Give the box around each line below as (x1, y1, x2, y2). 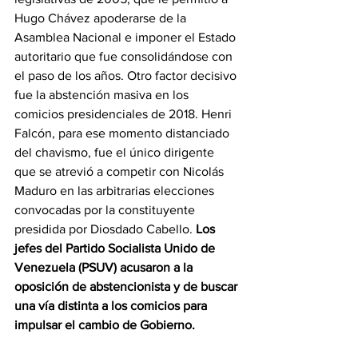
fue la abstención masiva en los (14, 88, 192, 102)
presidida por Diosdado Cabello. (14, 222, 196, 237)
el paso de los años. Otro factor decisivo (14, 69, 240, 83)
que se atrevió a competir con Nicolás (14, 165, 227, 179)
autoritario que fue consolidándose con (14, 50, 236, 64)
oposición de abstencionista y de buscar (14, 280, 241, 294)
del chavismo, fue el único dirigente (14, 145, 217, 160)
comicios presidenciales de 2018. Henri (14, 107, 235, 121)
